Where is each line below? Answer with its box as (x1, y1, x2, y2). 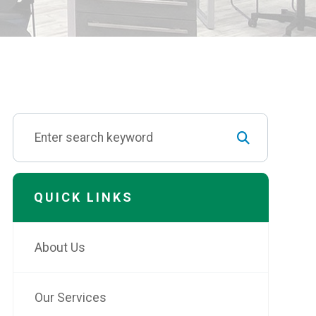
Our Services (34, 290, 107, 305)
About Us (34, 240, 85, 255)
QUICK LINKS (33, 190, 133, 205)
